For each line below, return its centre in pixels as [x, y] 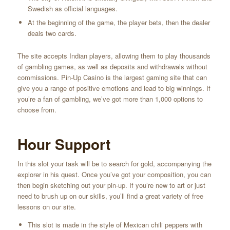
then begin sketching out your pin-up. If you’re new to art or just [111, 185]
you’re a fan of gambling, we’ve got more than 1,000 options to [110, 99]
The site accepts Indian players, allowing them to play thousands [114, 56]
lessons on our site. [46, 206]
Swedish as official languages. [72, 9]
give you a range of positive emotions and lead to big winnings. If [114, 88]
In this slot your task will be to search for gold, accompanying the [114, 163]
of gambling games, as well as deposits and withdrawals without [112, 67]
